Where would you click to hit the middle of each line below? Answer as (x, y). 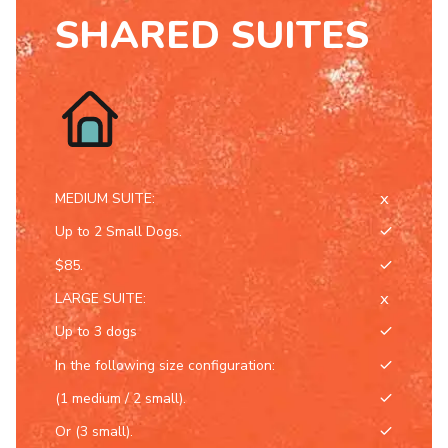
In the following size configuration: (165, 365)
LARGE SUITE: (101, 298)
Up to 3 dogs (96, 332)
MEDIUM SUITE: (105, 198)
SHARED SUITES (212, 35)
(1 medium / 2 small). (121, 399)
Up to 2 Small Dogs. (119, 232)
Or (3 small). (94, 432)
